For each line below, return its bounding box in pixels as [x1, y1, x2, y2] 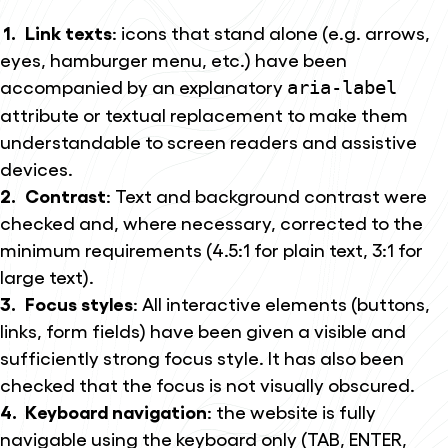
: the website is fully [207, 400, 377, 423]
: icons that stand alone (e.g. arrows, [112, 21, 431, 44]
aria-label [287, 77, 397, 99]
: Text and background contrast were [106, 184, 428, 207]
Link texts [25, 21, 113, 44]
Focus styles [25, 292, 134, 315]
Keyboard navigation [25, 400, 208, 423]
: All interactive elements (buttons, [133, 292, 431, 315]
